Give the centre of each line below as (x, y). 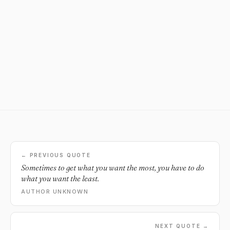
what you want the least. (60, 178)
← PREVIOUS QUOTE (56, 155)
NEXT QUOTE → (182, 226)
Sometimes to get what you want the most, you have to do (113, 168)
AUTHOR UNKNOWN (55, 191)
